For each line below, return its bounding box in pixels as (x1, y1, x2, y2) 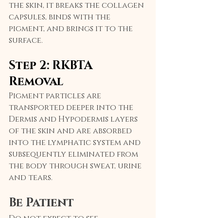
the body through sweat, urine (9, 161, 144, 172)
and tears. (9, 172, 53, 183)
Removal (9, 74, 63, 90)
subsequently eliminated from (9, 149, 140, 160)
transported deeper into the (9, 102, 135, 113)
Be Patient (9, 195, 74, 211)
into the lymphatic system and (9, 137, 143, 148)
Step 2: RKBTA (9, 58, 95, 74)
